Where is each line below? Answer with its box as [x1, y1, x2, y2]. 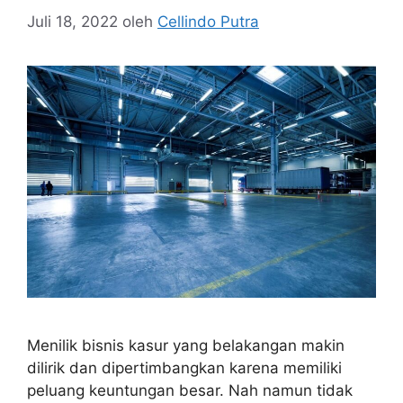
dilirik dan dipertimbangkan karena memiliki [27, 359, 342, 378]
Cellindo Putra [157, 12, 259, 31]
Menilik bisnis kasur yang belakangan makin [27, 336, 345, 355]
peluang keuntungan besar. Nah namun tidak [27, 381, 353, 400]
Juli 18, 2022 [27, 12, 118, 31]
